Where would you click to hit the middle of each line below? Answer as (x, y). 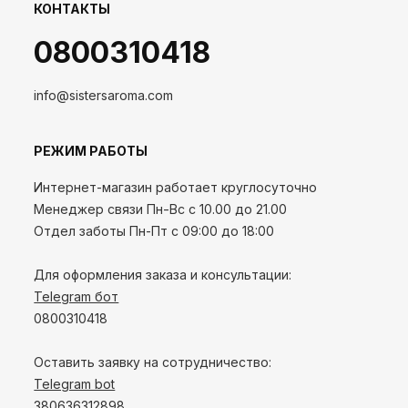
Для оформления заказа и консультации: (163, 275)
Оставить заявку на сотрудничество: (155, 362)
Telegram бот (76, 297)
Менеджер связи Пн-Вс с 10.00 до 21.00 (161, 209)
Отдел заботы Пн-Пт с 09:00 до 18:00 (154, 231)
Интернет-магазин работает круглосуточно (176, 188)
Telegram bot (75, 384)
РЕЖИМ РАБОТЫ (91, 151)
